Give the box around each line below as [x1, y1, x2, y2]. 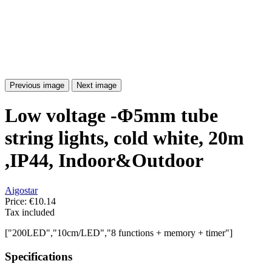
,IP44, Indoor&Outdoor [5, 149, 203, 172]
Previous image [10, 81, 64, 90]
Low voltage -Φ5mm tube [5, 104, 218, 127]
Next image [76, 81, 117, 90]
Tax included [5, 206, 55, 217]
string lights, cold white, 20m [5, 127, 244, 149]
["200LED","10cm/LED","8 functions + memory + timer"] [5, 227, 233, 238]
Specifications [5, 250, 72, 263]
